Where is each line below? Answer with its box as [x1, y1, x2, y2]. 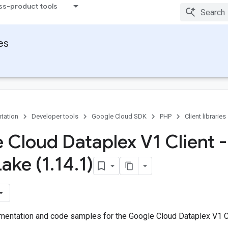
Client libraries [185, 112, 226, 120]
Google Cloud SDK [92, 112, 147, 120]
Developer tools [32, 112, 78, 120]
